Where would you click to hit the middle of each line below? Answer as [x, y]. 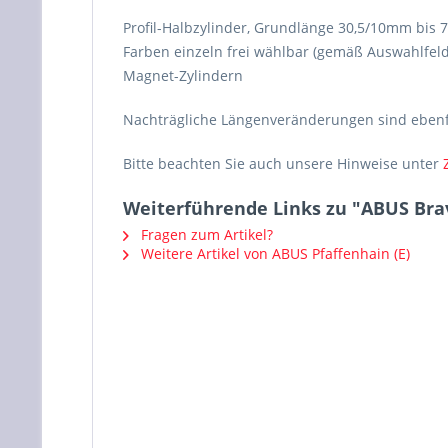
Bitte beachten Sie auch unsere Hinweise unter [283, 163]
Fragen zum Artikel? [205, 234]
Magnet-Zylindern [183, 75]
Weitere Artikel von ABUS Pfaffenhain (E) [273, 253]
